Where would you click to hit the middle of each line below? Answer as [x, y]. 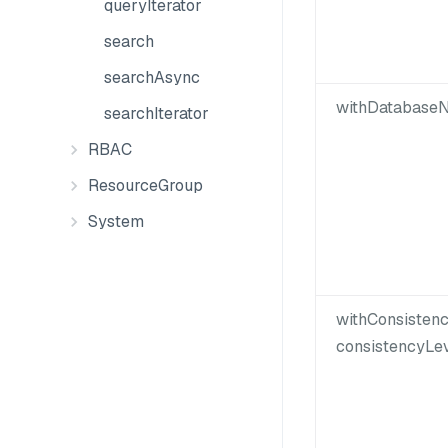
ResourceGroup [145, 185]
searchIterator [156, 113]
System [116, 221]
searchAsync [152, 77]
